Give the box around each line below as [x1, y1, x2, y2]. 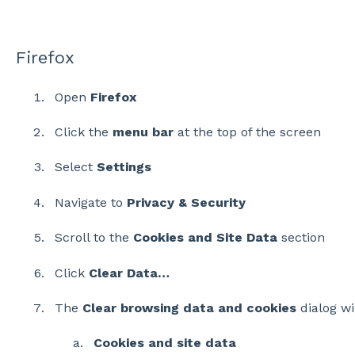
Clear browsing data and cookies [82, 300, 296, 315]
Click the [54, 124, 113, 140]
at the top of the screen [173, 124, 321, 140]
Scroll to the [54, 230, 133, 246]
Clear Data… [88, 265, 170, 281]
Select [54, 159, 97, 175]
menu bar [112, 124, 174, 140]
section [277, 230, 325, 246]
